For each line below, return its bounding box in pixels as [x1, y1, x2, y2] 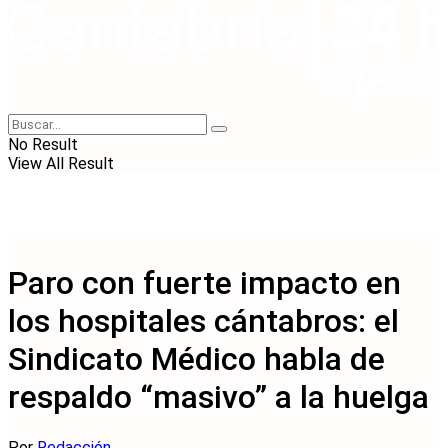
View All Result [8, 154, 114, 173]
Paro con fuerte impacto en [8, 264, 401, 303]
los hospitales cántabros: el [8, 302, 399, 341]
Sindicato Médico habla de [8, 340, 385, 379]
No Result [8, 135, 78, 154]
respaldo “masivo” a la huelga [8, 378, 429, 417]
